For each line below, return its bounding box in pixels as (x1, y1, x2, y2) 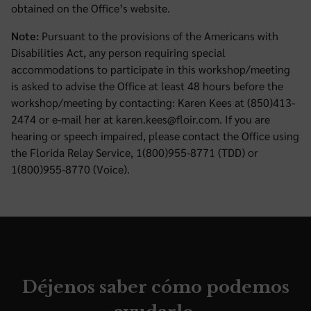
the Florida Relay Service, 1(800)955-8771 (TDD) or (11, 145, 258, 160)
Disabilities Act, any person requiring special (11, 45, 226, 60)
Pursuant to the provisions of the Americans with (39, 28, 278, 43)
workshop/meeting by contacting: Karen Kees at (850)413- (11, 95, 295, 110)
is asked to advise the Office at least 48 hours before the (11, 78, 283, 93)
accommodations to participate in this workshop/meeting (11, 62, 290, 76)
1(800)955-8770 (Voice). (11, 162, 130, 176)
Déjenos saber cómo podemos (22, 276, 289, 297)
